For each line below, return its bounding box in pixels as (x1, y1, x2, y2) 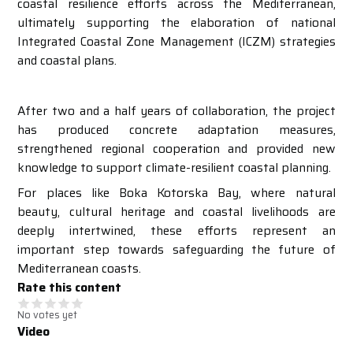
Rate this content (17, 277, 122, 297)
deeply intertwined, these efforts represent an (17, 221, 336, 240)
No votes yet (17, 307, 78, 323)
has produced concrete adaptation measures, (17, 120, 336, 139)
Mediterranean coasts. (17, 258, 145, 278)
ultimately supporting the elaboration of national (17, 13, 336, 32)
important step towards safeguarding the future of (17, 240, 336, 259)
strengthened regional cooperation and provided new (17, 139, 336, 158)
